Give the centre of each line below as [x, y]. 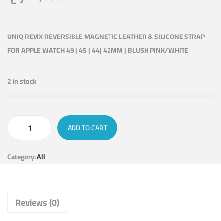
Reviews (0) [37, 203]
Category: [22, 157]
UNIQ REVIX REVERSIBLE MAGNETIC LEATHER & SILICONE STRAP [106, 37]
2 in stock [22, 82]
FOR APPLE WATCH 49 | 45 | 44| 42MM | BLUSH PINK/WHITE [98, 51]
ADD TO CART [87, 128]
